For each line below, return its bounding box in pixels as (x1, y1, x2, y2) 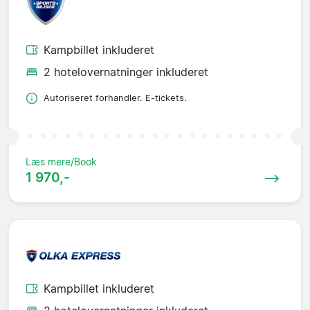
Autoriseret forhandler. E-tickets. (44, 93, 187, 104)
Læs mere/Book (26, 156, 97, 168)
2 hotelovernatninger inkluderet (44, 65, 208, 80)
